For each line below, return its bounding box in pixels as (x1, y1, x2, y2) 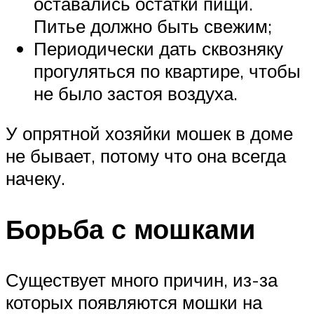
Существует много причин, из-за (6, 268, 278, 292)
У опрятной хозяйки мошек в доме (6, 122, 293, 145)
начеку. (6, 167, 65, 190)
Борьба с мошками (6, 212, 255, 247)
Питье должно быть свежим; (34, 14, 272, 37)
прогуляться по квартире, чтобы (34, 59, 301, 82)
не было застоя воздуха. (34, 81, 238, 104)
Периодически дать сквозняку (34, 36, 283, 60)
